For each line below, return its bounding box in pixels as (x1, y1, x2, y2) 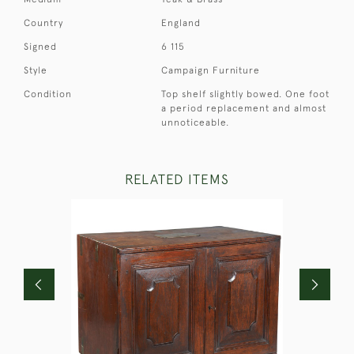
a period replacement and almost (161, 103, 327, 115)
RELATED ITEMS (125, 171, 229, 188)
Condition (24, 88, 72, 100)
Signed (24, 41, 57, 53)
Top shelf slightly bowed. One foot (161, 88, 330, 100)
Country (24, 17, 63, 29)
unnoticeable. (161, 117, 230, 129)
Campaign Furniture (161, 65, 261, 77)
